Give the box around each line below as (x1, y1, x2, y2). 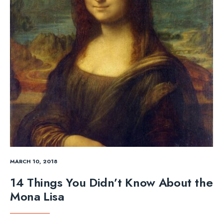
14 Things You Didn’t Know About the (10, 173, 213, 191)
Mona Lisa (10, 187, 64, 205)
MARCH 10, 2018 (10, 157, 57, 165)
